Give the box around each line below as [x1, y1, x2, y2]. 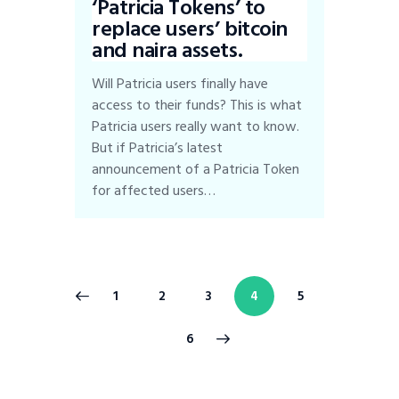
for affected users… [92, 179, 216, 203]
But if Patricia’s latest [92, 136, 224, 160]
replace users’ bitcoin [92, 12, 288, 47]
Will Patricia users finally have [92, 72, 269, 96]
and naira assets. [92, 33, 243, 69]
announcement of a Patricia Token [92, 158, 300, 182]
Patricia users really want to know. [92, 115, 300, 139]
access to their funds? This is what [92, 94, 303, 118]
